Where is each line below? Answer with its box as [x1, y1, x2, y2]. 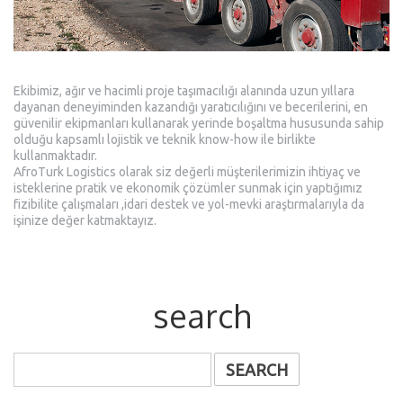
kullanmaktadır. [13, 148, 97, 164]
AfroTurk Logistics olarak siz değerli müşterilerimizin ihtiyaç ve [13, 165, 361, 180]
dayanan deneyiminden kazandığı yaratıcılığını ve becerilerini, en [13, 100, 368, 115]
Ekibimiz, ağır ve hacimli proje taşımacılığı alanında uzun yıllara [13, 84, 354, 99]
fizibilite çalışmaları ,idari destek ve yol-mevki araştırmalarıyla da [13, 197, 364, 212]
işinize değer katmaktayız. [13, 213, 157, 228]
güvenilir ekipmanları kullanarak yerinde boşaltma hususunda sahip [13, 116, 384, 131]
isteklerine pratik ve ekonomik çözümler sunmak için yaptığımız [13, 181, 363, 196]
